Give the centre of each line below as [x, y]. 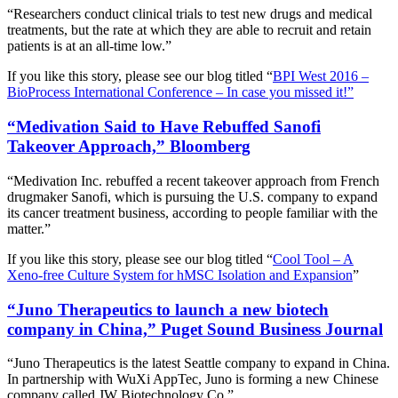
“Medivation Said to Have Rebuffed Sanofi [164, 127]
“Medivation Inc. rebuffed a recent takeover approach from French [193, 180]
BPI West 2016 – [321, 76]
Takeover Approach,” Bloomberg [129, 147]
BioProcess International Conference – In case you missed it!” [180, 92]
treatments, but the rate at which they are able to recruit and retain [189, 30]
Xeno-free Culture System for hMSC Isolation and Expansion [180, 275]
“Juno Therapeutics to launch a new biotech [168, 309]
